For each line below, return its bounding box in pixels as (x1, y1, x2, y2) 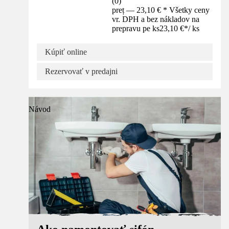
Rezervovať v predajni (45, 67, 118, 76)
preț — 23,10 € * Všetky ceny (112, 6, 210, 15)
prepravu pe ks (112, 24, 160, 33)
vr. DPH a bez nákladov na (112, 15, 200, 24)
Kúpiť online (45, 48, 87, 57)
